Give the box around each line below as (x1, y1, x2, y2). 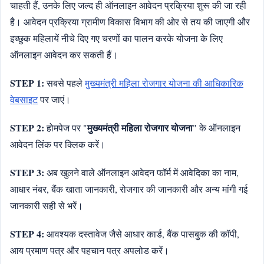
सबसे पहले (44, 76, 85, 89)
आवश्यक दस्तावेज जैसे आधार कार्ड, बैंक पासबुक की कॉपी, (44, 227, 239, 240)
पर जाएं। (38, 93, 71, 105)
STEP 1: (10, 75, 44, 90)
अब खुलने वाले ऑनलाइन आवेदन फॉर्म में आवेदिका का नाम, (44, 166, 239, 179)
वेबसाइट (10, 93, 38, 105)
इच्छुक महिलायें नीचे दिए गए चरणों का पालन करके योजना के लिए (10, 31, 223, 44)
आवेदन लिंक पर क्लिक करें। (10, 137, 105, 150)
